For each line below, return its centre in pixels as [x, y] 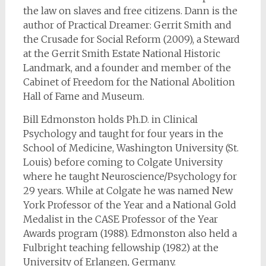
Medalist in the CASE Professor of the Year [120, 219]
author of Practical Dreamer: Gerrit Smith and [127, 25]
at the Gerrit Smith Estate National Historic [121, 54]
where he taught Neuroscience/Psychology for [130, 177]
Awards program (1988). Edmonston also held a [130, 234]
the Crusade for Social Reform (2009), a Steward [131, 39]
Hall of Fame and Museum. [83, 96]
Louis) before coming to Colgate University [123, 162]
